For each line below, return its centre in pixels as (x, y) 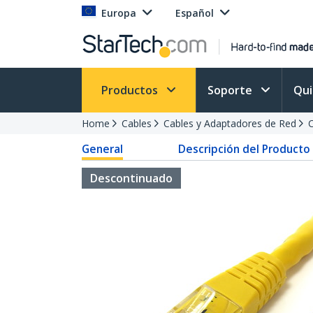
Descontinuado (131, 178)
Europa (119, 13)
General (102, 149)
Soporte (231, 90)
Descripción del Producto (244, 149)
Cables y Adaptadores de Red (230, 123)
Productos (131, 90)
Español (195, 13)
